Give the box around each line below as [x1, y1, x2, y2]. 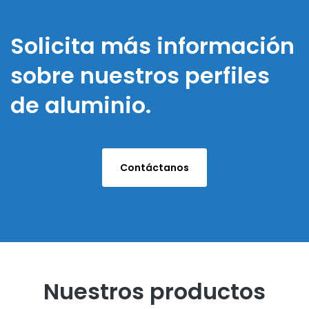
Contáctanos [120, 161, 189, 175]
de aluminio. [10, 90, 151, 121]
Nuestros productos [43, 276, 266, 307]
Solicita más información [10, 30, 295, 61]
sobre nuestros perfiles [10, 60, 270, 91]
